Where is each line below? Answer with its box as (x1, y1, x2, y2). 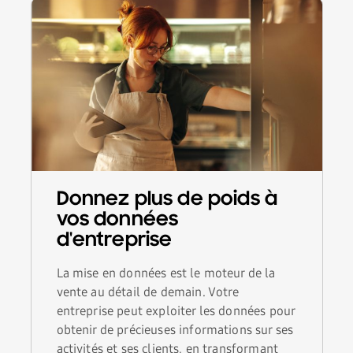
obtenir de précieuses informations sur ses (56, 321, 294, 337)
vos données (56, 209, 179, 231)
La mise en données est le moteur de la (56, 265, 276, 281)
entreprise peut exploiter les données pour (56, 303, 295, 318)
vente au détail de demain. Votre (56, 284, 240, 299)
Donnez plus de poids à (56, 188, 278, 210)
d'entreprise (56, 229, 173, 251)
